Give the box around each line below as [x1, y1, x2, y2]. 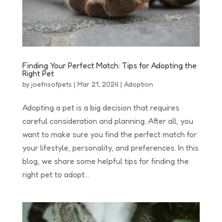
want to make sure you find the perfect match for [22, 129, 197, 139]
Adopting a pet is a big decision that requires [22, 102, 179, 112]
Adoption [123, 79, 153, 88]
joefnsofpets [31, 79, 72, 88]
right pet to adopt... [22, 169, 89, 179]
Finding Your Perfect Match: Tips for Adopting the [22, 60, 197, 70]
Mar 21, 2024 [77, 79, 118, 88]
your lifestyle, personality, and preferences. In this [22, 142, 199, 153]
